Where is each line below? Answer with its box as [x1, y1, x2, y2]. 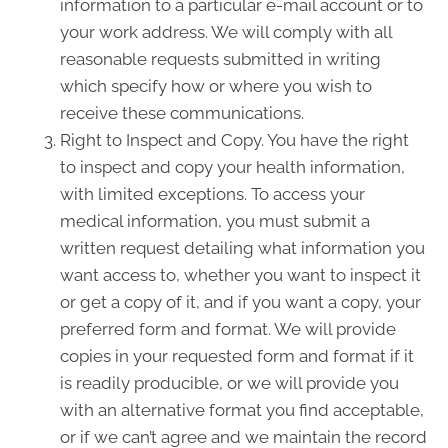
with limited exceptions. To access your [60, 184, 365, 204]
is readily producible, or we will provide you [60, 373, 399, 393]
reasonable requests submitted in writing [60, 49, 381, 69]
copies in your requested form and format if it [60, 346, 414, 366]
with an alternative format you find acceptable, [60, 400, 424, 420]
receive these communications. [60, 103, 304, 123]
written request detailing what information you [60, 238, 425, 258]
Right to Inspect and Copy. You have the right [60, 130, 409, 150]
